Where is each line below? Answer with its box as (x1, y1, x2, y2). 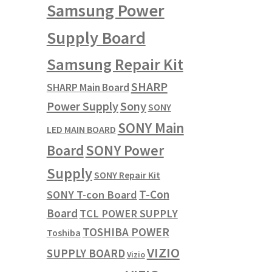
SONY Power (85, 140, 164, 160)
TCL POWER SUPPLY (79, 206, 178, 220)
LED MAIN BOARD (46, 123, 116, 135)
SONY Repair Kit (93, 168, 160, 181)
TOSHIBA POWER (82, 224, 169, 239)
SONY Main (117, 118, 184, 137)
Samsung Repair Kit (46, 53, 183, 74)
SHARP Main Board (46, 80, 129, 94)
